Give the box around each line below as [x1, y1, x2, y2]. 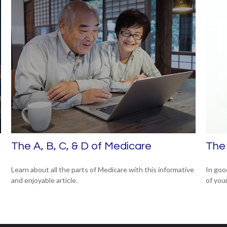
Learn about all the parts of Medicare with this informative [11, 165, 195, 174]
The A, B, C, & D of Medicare [11, 140, 152, 152]
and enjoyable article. [11, 175, 78, 184]
